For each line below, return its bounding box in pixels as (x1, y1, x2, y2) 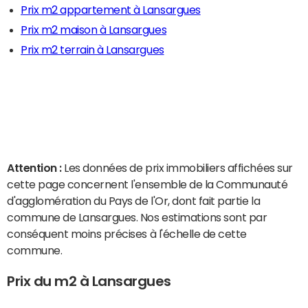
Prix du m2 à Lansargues (7, 274, 171, 288)
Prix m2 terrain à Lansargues (21, 44, 164, 55)
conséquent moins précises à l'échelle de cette (7, 228, 247, 239)
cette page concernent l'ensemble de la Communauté (7, 179, 288, 190)
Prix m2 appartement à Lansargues (21, 4, 201, 15)
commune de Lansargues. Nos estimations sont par (7, 212, 267, 223)
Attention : (7, 162, 65, 173)
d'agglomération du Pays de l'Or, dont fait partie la (7, 195, 261, 206)
